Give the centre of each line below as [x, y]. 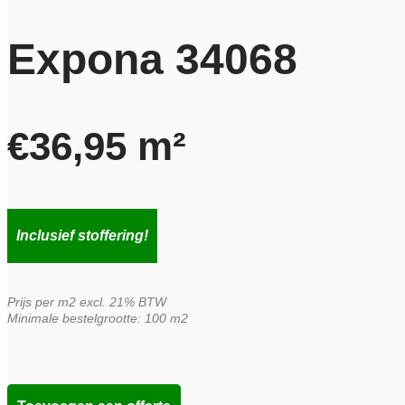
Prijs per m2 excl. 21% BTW [87, 302]
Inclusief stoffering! [82, 236]
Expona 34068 [152, 60]
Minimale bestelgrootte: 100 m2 [98, 319]
